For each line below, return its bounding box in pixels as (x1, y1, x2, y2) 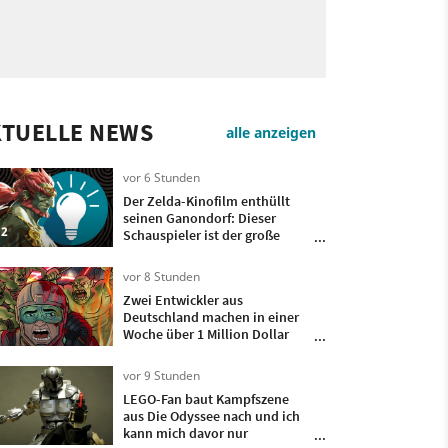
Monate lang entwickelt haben (122, 359, 304, 377)
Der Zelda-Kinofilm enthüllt (122, 192, 290, 210)
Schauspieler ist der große (122, 226, 280, 244)
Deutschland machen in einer (122, 308, 299, 326)
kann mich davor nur (122, 424, 248, 442)
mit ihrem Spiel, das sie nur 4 (122, 342, 299, 360)
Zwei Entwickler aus (122, 291, 243, 309)
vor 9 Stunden (122, 367, 200, 384)
